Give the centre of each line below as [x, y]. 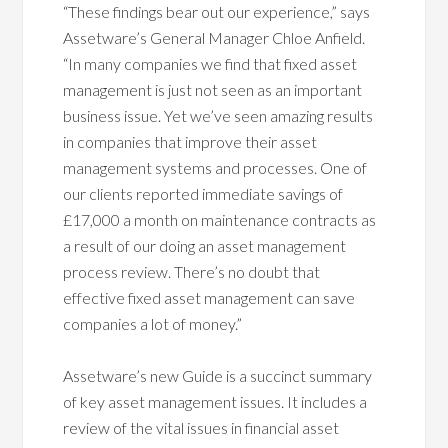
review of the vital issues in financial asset [201, 427]
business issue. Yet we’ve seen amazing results [218, 115]
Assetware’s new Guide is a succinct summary [218, 375]
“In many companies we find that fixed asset [210, 63]
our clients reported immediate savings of [203, 193]
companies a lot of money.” [153, 323]
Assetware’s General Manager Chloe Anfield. [214, 37]
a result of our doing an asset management [205, 245]
